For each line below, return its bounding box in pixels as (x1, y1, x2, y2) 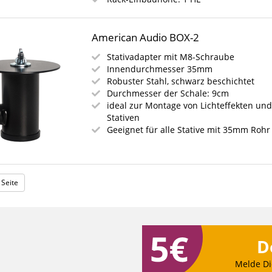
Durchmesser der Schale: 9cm (107, 87, 229, 99)
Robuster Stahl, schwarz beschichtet (107, 75, 255, 87)
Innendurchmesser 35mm (107, 63, 213, 75)
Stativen (107, 112, 140, 123)
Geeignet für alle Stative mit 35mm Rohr (107, 124, 271, 135)
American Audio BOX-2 (92, 30, 200, 44)
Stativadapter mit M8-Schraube (107, 51, 235, 63)
